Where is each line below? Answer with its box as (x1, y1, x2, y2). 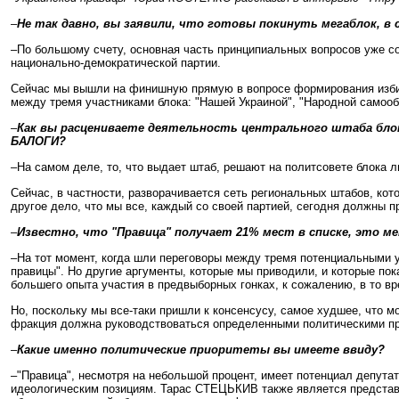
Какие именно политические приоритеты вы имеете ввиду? (17, 343, 385, 356)
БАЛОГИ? (11, 134, 66, 148)
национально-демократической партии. (11, 56, 221, 69)
